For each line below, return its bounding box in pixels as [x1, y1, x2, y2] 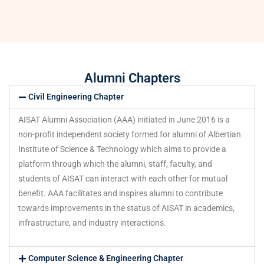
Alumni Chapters [84, 70, 180, 85]
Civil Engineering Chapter [28, 91, 124, 101]
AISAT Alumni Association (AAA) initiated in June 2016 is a [18, 114, 230, 124]
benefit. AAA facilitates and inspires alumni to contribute [18, 188, 223, 198]
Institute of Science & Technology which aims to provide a [18, 144, 226, 154]
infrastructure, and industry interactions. [18, 217, 166, 227]
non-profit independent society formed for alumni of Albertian [18, 129, 241, 139]
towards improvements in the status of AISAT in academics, [18, 203, 235, 213]
